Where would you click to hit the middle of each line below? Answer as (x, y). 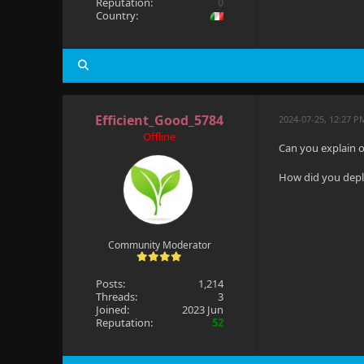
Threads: (116, 297)
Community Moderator (159, 245)
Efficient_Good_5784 (160, 120)
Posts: (110, 284)
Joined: (112, 310)
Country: (117, 15)
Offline (160, 136)
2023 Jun (203, 310)
